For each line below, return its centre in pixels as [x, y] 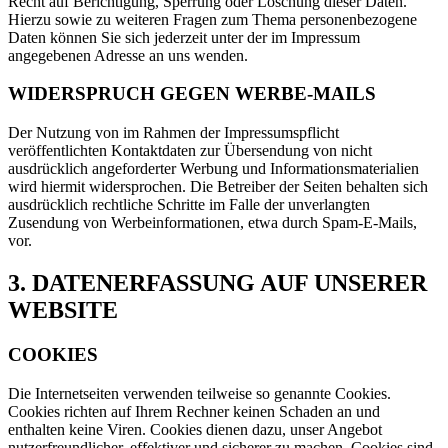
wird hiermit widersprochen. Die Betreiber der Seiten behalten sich [218, 187]
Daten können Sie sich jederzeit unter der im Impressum [184, 37]
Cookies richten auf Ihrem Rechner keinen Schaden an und [194, 411]
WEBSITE [63, 310]
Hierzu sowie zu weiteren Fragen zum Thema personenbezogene [212, 19]
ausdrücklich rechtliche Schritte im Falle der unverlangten [189, 205]
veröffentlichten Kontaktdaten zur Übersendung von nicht [190, 151]
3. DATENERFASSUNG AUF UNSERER [217, 283]
